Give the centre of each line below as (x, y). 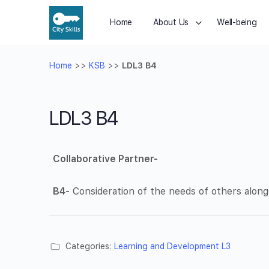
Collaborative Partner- (106, 159)
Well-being (237, 22)
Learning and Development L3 (172, 246)
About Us (171, 22)
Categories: (88, 246)
